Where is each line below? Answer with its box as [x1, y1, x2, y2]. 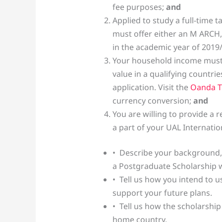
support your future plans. [112, 187, 212, 199]
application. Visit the [112, 82, 190, 93]
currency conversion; [112, 95, 193, 107]
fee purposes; [112, 1, 166, 13]
